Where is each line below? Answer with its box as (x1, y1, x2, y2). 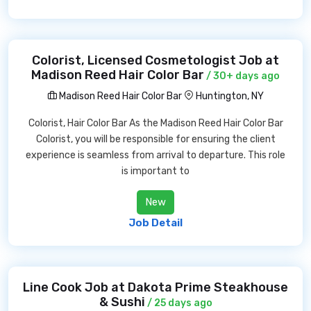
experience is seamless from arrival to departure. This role (26, 149, 285, 161)
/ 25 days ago (144, 297, 212, 309)
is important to (121, 165, 190, 177)
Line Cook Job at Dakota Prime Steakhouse (23, 280, 288, 295)
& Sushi (99, 294, 145, 310)
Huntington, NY (196, 90, 264, 102)
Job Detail (128, 217, 183, 229)
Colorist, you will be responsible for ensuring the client (35, 133, 276, 145)
